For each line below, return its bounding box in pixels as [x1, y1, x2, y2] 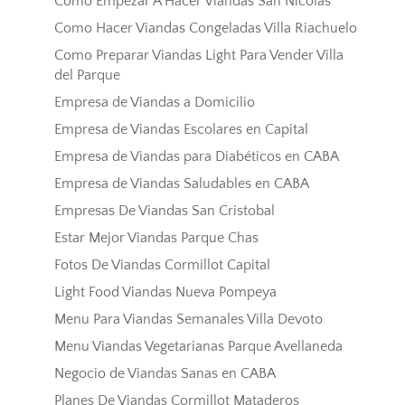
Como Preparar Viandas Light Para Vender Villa [53, 47, 344, 64]
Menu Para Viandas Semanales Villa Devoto [53, 311, 323, 328]
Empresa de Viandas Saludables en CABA [53, 175, 309, 193]
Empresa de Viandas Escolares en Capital [53, 121, 308, 138]
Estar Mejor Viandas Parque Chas [53, 230, 259, 247]
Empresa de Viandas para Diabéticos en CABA [53, 148, 339, 165]
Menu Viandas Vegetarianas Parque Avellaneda [53, 338, 343, 355]
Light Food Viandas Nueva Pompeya [53, 284, 277, 301]
